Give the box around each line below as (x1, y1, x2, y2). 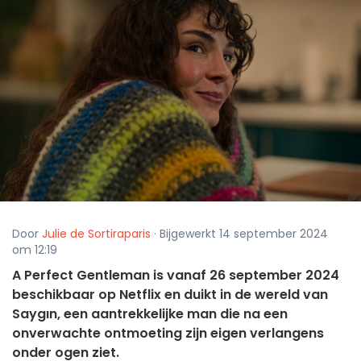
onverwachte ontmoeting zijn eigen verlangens (12, 324, 324, 343)
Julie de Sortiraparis (42, 226, 151, 243)
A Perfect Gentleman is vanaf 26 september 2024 (12, 266, 339, 285)
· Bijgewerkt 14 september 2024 (151, 226, 328, 243)
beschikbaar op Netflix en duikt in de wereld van (12, 285, 328, 305)
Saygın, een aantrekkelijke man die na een (12, 305, 288, 324)
